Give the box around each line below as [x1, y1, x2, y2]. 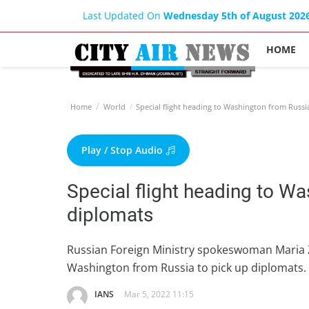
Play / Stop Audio [81, 143, 166, 157]
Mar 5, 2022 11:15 [124, 288, 194, 300]
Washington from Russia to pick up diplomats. [67, 260, 306, 275]
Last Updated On [83, 9, 163, 22]
